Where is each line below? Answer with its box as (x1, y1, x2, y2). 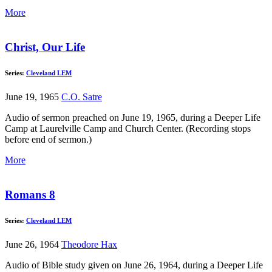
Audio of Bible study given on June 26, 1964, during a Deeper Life (5, 259, 263, 270)
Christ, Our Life (5, 41, 85, 54)
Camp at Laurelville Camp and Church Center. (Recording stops (5, 123, 251, 134)
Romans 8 (5, 188, 55, 201)
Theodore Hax (61, 239, 117, 250)
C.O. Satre (61, 92, 102, 103)
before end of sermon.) (5, 134, 92, 145)
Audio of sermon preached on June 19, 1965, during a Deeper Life (5, 112, 260, 123)
